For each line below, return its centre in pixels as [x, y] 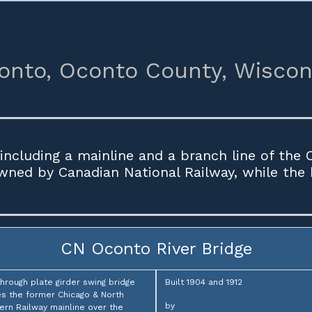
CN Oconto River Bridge [156, 249]
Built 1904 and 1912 [204, 282]
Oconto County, [143, 70]
